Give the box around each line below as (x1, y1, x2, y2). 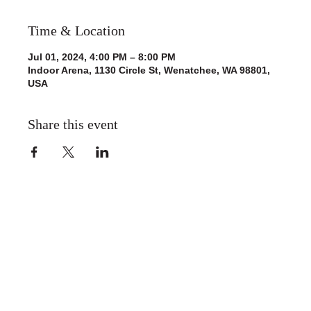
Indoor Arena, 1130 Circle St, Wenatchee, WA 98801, (28, 65, 270, 76)
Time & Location (28, 23, 125, 39)
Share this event (28, 117, 118, 133)
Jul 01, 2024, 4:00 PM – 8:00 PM (28, 51, 176, 63)
